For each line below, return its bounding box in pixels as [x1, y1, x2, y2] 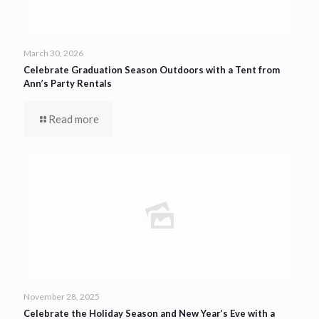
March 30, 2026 [23, 47, 83, 58]
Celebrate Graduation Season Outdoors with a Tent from [23, 63, 280, 75]
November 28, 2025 [23, 291, 100, 302]
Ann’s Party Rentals [23, 77, 112, 89]
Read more [48, 112, 99, 125]
